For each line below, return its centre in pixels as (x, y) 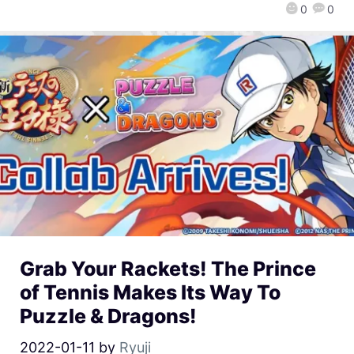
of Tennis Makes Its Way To (150, 292)
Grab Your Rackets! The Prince (168, 268)
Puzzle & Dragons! (108, 316)
